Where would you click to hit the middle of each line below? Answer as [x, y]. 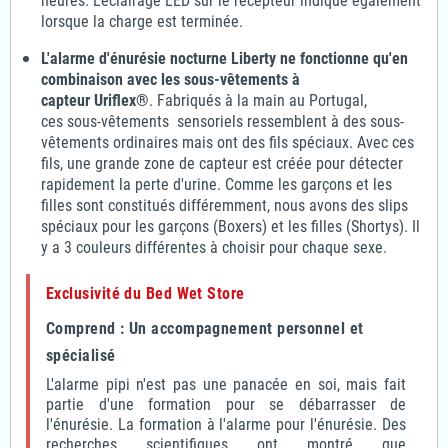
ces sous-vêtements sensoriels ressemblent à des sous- [222, 121]
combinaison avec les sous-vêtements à [170, 79]
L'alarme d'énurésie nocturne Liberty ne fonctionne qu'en [224, 58]
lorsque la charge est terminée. [142, 21]
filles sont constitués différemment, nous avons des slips [224, 205]
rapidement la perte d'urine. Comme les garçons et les [216, 184]
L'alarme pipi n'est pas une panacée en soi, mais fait [226, 384]
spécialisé [81, 355]
